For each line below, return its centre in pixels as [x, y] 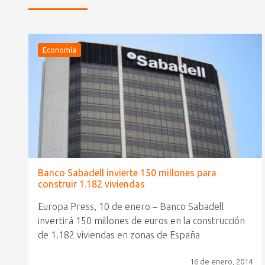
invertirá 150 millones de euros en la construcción [141, 221]
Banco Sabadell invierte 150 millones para [127, 173]
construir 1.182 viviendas [91, 184]
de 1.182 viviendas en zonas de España [119, 235]
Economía [59, 50]
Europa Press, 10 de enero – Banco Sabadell [131, 206]
